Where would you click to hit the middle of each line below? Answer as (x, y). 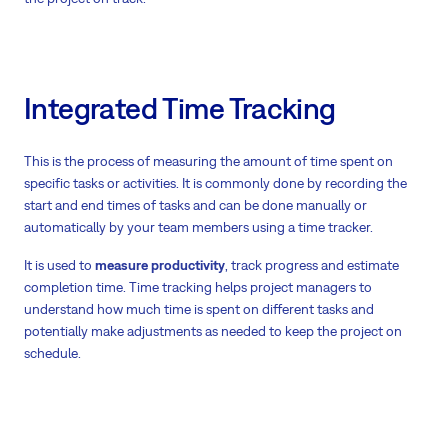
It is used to (59, 264)
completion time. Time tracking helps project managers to (198, 286)
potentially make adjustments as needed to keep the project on (213, 330)
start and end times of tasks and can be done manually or (195, 204)
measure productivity (160, 264)
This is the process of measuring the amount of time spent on (208, 160)
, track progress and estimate (312, 264)
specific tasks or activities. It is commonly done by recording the (215, 182)
